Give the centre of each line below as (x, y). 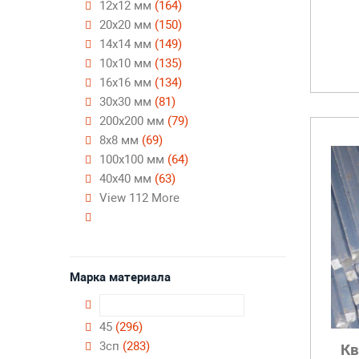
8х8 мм (121, 140)
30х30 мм (127, 102)
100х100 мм (133, 159)
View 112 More (139, 198)
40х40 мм (127, 179)
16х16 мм (127, 83)
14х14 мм (127, 44)
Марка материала (120, 277)
